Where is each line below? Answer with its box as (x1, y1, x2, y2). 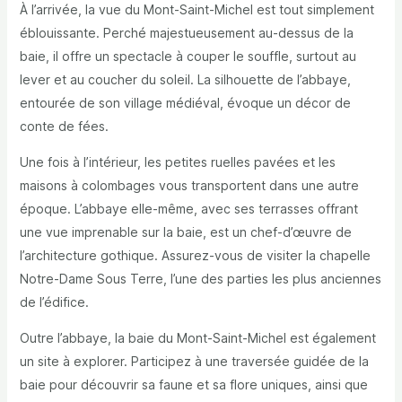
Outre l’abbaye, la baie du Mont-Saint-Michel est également (19, 330, 376, 346)
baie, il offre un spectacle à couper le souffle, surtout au (19, 48, 356, 65)
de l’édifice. (19, 294, 89, 310)
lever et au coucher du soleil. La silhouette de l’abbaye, (19, 72, 351, 88)
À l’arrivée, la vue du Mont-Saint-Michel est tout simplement (19, 2, 374, 18)
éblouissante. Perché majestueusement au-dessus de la (19, 25, 354, 41)
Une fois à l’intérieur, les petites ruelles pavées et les (19, 154, 336, 170)
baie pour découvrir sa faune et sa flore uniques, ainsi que (19, 377, 368, 393)
